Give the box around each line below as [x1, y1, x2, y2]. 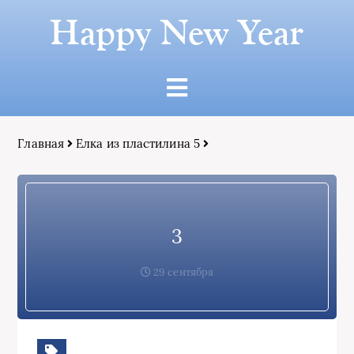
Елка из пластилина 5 [76, 136, 200, 151]
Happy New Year [50, 11, 304, 53]
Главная [17, 136, 64, 151]
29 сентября [151, 265, 214, 279]
